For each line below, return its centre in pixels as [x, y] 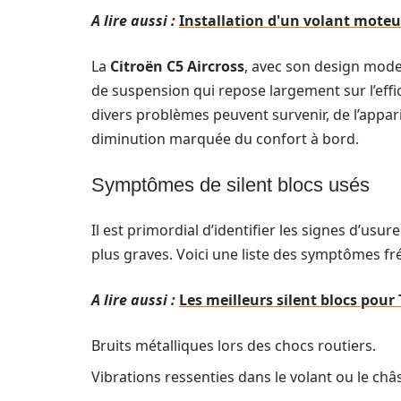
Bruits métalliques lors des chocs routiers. [234, 346]
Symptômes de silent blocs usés [230, 185]
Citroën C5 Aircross [177, 66]
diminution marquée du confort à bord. [225, 139]
